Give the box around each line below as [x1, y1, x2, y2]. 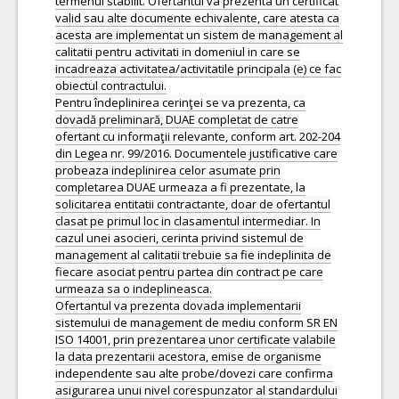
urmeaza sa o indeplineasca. [55, 281, 212, 297]
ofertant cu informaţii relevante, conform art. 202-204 [55, 128, 340, 144]
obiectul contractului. [55, 77, 167, 94]
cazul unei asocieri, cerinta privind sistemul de [55, 230, 304, 246]
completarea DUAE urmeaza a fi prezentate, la [55, 179, 305, 195]
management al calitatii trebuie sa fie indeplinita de [55, 247, 331, 263]
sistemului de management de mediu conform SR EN [55, 314, 338, 330]
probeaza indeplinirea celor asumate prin [55, 162, 281, 178]
